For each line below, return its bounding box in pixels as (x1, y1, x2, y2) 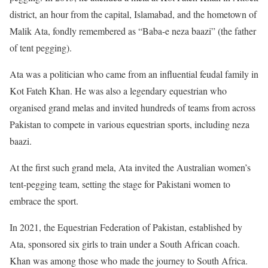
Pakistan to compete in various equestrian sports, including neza (10, 117, 249, 130)
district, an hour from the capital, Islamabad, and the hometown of (10, 7, 257, 20)
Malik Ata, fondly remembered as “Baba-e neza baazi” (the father (10, 24, 256, 37)
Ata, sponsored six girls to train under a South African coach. (10, 237, 240, 250)
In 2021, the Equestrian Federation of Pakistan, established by (10, 220, 242, 233)
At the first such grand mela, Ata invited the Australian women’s (10, 160, 251, 173)
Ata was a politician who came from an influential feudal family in (10, 67, 258, 80)
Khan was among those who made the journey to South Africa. (10, 254, 248, 267)
